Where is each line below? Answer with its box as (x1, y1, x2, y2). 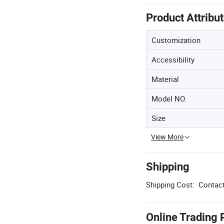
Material (151, 74, 179, 84)
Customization (151, 35, 200, 45)
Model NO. (151, 93, 186, 103)
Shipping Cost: (146, 179, 194, 189)
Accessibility (151, 54, 194, 64)
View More (151, 132, 183, 141)
